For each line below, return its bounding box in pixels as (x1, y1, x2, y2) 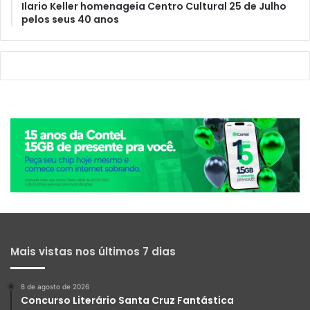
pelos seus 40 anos (21, 12, 119, 26)
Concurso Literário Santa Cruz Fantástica (21, 293, 234, 308)
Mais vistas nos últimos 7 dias (10, 244, 176, 259)
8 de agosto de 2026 (21, 282, 89, 291)
